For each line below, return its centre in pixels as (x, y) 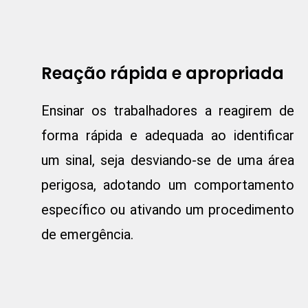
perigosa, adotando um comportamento (168, 185)
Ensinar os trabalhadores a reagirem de (168, 111)
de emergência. (87, 235)
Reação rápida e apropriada (163, 74)
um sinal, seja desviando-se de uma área (168, 161)
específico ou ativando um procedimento (168, 210)
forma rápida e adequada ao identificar (168, 136)
